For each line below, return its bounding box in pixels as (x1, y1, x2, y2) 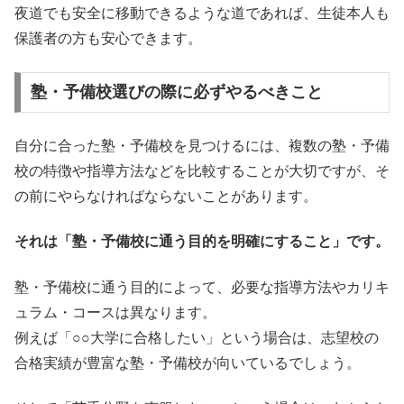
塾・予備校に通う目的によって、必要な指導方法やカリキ (14, 279, 390, 295)
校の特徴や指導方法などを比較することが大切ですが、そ (14, 162, 390, 179)
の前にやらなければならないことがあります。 (14, 188, 317, 204)
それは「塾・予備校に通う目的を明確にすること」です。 (14, 234, 390, 250)
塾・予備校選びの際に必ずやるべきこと (30, 83, 323, 102)
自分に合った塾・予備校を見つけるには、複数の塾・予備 (14, 137, 390, 153)
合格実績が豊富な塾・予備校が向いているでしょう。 (14, 354, 361, 371)
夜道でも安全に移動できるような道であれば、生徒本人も (14, 5, 390, 22)
